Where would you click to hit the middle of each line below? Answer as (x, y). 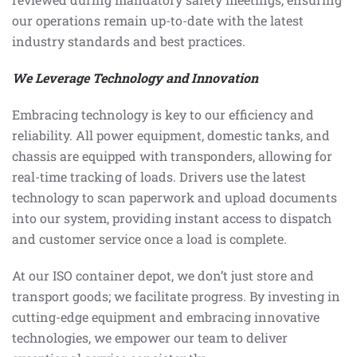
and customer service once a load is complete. (149, 239)
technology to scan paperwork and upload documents (175, 197)
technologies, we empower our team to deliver (150, 337)
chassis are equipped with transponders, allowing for (172, 156)
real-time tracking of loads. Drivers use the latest (159, 177)
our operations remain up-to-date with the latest (158, 20)
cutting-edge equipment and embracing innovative (166, 317)
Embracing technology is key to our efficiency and (163, 114)
